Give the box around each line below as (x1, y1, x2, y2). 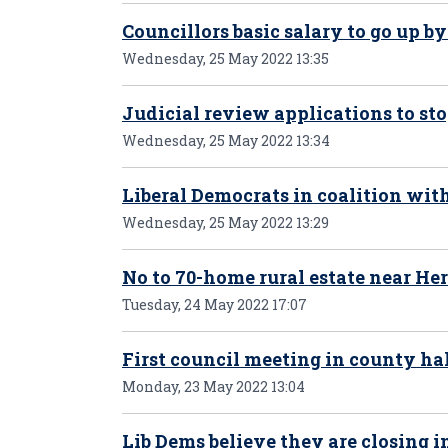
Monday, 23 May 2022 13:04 (122, 377, 305, 396)
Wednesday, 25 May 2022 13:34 (122, 131, 330, 150)
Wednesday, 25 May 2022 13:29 (122, 213, 329, 232)
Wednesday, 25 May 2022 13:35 (122, 49, 329, 68)
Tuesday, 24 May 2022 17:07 (122, 295, 307, 314)
